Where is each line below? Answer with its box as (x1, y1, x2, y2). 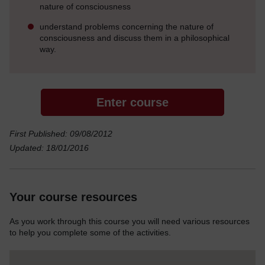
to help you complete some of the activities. (9, 227, 171, 237)
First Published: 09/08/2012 (9, 128, 112, 138)
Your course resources (9, 190, 137, 203)
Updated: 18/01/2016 (9, 143, 89, 153)
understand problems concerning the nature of (40, 21, 214, 31)
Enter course (96, 95, 169, 109)
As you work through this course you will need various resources (9, 216, 250, 226)
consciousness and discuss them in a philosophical (40, 33, 230, 43)
